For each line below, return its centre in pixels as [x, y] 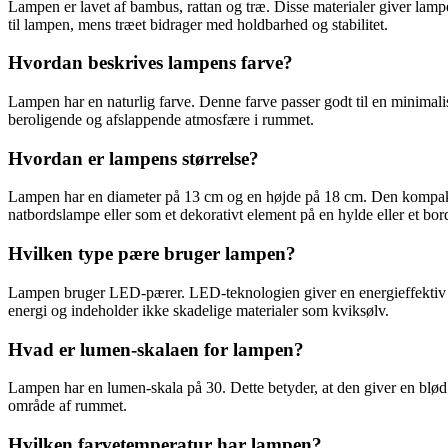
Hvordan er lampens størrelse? [133, 158]
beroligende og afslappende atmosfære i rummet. [161, 119]
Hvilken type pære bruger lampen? [152, 254]
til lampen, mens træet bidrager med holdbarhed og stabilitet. [198, 24]
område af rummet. [67, 406]
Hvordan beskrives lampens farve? [150, 63]
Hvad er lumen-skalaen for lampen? [156, 349]
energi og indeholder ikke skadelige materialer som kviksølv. [198, 310]
